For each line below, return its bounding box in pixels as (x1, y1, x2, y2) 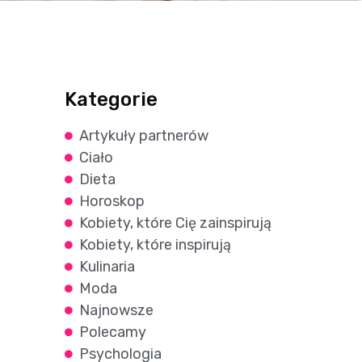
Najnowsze (78, 301, 154, 319)
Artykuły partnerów (78, 126, 208, 145)
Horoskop (78, 192, 145, 210)
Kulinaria (78, 257, 135, 276)
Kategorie (65, 87, 158, 111)
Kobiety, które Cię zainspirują (78, 213, 271, 232)
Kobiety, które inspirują (78, 235, 231, 254)
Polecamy (78, 322, 146, 341)
